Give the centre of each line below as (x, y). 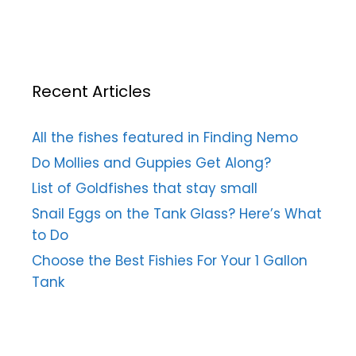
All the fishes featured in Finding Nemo (165, 138)
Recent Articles (91, 92)
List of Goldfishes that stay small (145, 189)
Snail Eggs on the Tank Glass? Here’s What (177, 214)
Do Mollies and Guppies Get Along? (151, 163)
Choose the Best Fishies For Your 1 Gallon (170, 261)
